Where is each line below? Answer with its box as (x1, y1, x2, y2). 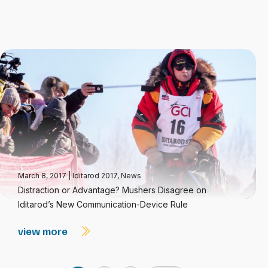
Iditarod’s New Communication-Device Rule (18, 199, 188, 209)
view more (18, 224, 70, 237)
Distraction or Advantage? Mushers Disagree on (18, 185, 206, 195)
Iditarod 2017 (72, 171, 117, 180)
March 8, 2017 (18, 171, 68, 180)
